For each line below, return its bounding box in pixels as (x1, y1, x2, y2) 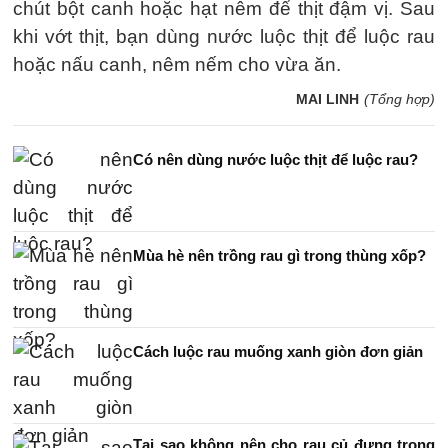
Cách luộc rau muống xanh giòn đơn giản (133, 343, 423, 360)
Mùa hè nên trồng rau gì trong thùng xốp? (133, 247, 426, 264)
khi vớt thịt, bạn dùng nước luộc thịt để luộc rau (13, 26, 435, 47)
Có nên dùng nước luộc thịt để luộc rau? (133, 151, 418, 168)
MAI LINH (296, 91, 359, 107)
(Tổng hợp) (364, 91, 435, 107)
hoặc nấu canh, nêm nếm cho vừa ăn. (13, 54, 341, 75)
